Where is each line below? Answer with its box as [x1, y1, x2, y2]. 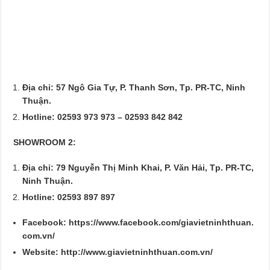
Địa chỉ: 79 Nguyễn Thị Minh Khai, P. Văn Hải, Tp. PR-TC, [22, 162, 254, 172]
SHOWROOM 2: [13, 137, 77, 147]
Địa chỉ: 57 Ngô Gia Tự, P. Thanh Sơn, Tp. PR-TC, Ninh [22, 82, 246, 92]
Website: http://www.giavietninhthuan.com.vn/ [22, 246, 213, 257]
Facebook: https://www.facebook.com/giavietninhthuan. [22, 217, 254, 227]
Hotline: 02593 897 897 [22, 192, 116, 202]
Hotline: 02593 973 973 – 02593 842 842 [22, 111, 183, 122]
